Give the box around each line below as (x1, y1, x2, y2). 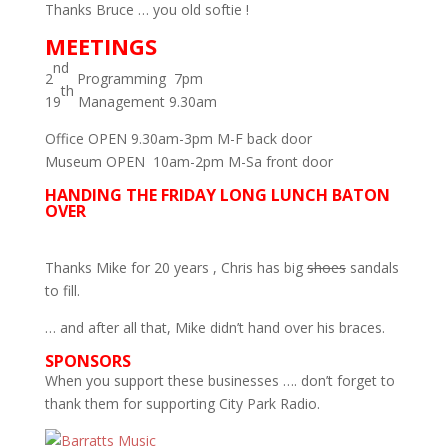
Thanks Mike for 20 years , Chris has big (44, 257, 307, 277)
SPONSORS (44, 349, 131, 372)
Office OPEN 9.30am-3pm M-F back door (44, 128, 312, 148)
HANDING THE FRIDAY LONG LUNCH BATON (44, 183, 390, 206)
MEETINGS (44, 30, 157, 61)
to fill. (44, 280, 80, 300)
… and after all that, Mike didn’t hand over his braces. (44, 317, 385, 337)
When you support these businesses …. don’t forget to (44, 370, 395, 390)
